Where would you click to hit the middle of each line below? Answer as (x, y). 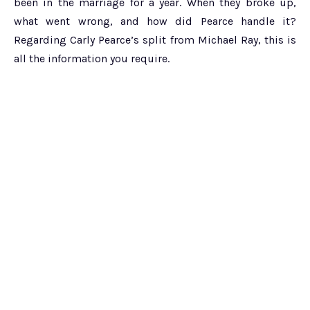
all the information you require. (92, 58)
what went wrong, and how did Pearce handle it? (155, 21)
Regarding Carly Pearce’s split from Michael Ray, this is (155, 39)
